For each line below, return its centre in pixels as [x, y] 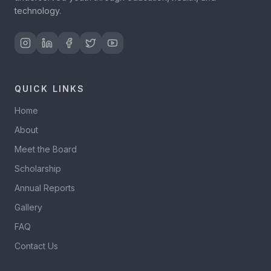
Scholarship [38, 168]
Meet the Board [46, 149]
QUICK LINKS [50, 89]
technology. [38, 11]
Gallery [28, 207]
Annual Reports [45, 188]
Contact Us [36, 246]
